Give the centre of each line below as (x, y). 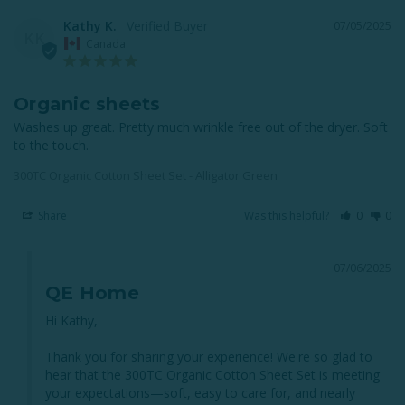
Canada (106, 43)
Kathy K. (90, 26)
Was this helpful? (288, 215)
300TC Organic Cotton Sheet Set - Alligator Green (146, 175)
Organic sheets (87, 104)
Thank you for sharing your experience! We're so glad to (209, 356)
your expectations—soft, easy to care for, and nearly (200, 392)
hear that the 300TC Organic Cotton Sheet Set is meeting (212, 374)
